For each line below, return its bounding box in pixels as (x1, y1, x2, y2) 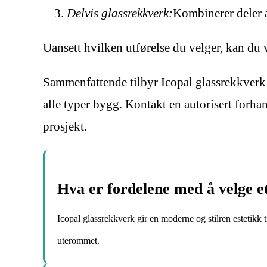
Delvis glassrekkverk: (67, 6, 173, 21)
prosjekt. (43, 119, 87, 134)
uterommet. (57, 235, 100, 246)
